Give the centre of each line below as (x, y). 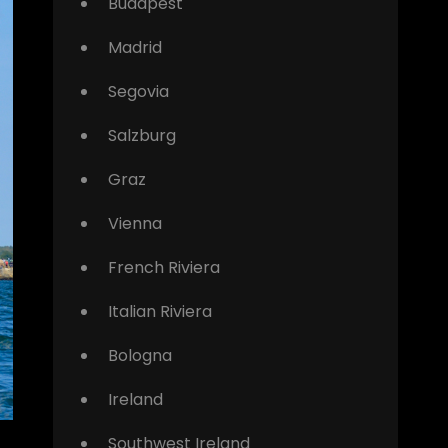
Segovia (138, 91)
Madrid (134, 47)
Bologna (139, 355)
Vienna (134, 223)
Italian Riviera (159, 311)
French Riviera (163, 267)
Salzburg (141, 135)
